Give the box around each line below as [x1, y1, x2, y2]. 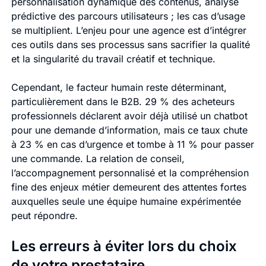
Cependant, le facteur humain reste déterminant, [11, 81, 227, 94]
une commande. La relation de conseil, [11, 153, 185, 165]
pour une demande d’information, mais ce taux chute [11, 124, 248, 137]
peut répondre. [11, 210, 78, 222]
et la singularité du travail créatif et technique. [11, 53, 216, 65]
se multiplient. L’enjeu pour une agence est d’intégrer [11, 24, 246, 37]
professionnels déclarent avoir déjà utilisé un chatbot [11, 110, 248, 122]
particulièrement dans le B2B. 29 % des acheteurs [11, 96, 235, 108]
